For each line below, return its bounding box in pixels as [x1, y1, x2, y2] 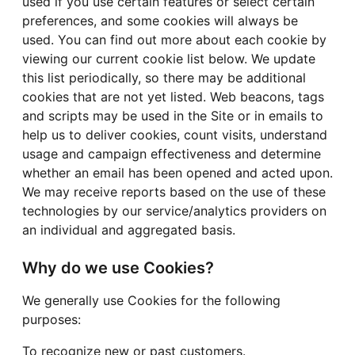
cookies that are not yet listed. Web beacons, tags [22, 89, 324, 105]
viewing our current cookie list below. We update [22, 51, 315, 67]
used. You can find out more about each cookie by [22, 32, 326, 48]
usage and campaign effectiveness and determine [22, 146, 321, 162]
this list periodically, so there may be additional [22, 70, 306, 86]
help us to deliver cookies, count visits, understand [22, 127, 327, 143]
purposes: [22, 311, 81, 328]
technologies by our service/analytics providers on [22, 203, 326, 219]
